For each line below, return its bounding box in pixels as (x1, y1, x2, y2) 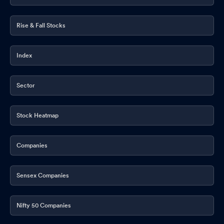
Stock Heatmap (16, 111, 58, 119)
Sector (16, 81, 35, 89)
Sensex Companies (16, 171, 69, 179)
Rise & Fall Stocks (16, 21, 65, 29)
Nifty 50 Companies (16, 201, 71, 209)
